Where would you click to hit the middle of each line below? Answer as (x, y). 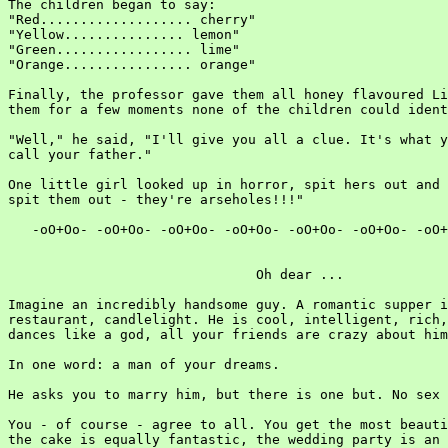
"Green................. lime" (124, 49)
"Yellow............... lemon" (124, 34)
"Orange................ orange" (132, 64)
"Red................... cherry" (132, 19)
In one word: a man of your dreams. (144, 364)
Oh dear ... (176, 274)
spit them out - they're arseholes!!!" (156, 199)
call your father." (80, 154)
